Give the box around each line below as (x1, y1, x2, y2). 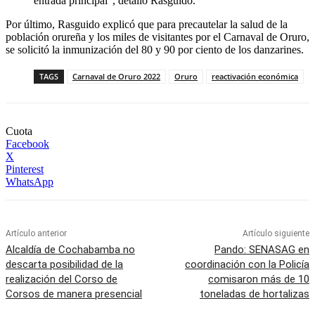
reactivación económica (212, 71, 298, 82)
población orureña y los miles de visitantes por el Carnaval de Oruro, (6, 31, 309, 44)
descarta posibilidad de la (6, 258, 123, 271)
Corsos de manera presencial (6, 288, 142, 301)
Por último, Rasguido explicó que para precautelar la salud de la (6, 18, 288, 31)
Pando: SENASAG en (214, 243, 309, 257)
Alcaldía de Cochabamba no (6, 243, 135, 257)
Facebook (6, 138, 49, 150)
